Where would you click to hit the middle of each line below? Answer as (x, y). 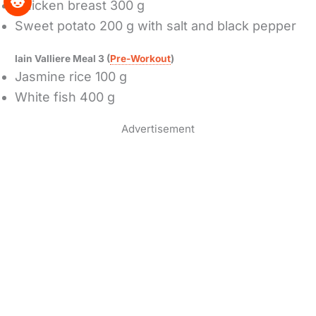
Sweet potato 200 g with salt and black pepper (156, 26)
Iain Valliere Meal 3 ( (63, 58)
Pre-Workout (141, 58)
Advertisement (158, 129)
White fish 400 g (65, 97)
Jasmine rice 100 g (73, 76)
